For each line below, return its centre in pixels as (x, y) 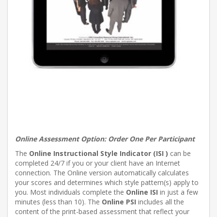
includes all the (160, 202)
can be (180, 154)
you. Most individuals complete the (70, 192)
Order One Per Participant (151, 139)
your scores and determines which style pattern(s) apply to (107, 183)
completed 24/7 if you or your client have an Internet (98, 163)
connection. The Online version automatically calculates (102, 173)
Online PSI (119, 202)
